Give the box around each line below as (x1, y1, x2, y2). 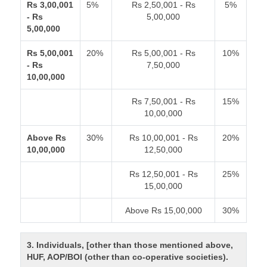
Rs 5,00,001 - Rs (131, 48, 195, 58)
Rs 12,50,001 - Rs (129, 169, 198, 179)
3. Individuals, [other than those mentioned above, (27, 240, 234, 250)
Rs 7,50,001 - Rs (131, 97, 195, 106)
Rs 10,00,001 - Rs (129, 133, 198, 142)
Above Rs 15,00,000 (125, 206, 202, 215)
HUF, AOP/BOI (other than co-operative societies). (27, 252, 229, 262)
